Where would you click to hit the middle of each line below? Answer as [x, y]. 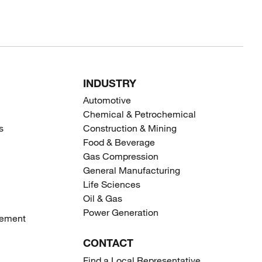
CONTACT [108, 243]
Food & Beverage [119, 142]
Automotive [107, 100]
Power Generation [120, 212]
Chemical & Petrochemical [139, 114]
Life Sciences [111, 184]
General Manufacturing [131, 170]
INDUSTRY [109, 83]
